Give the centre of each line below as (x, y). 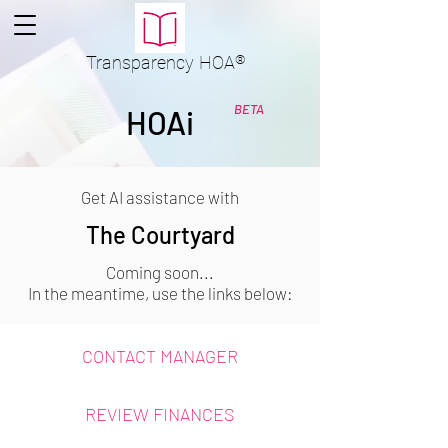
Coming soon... (160, 272)
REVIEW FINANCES (160, 414)
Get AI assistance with (160, 197)
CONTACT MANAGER (160, 356)
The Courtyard (160, 234)
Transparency (139, 62)
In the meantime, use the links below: (160, 293)
